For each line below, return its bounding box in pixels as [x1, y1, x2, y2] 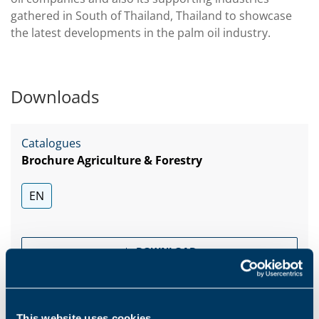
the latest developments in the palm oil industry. [11, 25, 271, 41]
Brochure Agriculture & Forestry [21, 152, 202, 169]
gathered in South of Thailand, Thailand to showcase [11, 8, 292, 24]
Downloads [11, 85, 99, 109]
